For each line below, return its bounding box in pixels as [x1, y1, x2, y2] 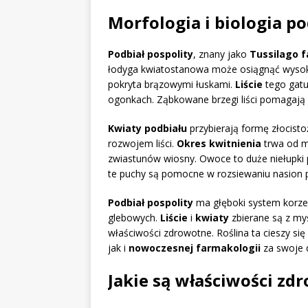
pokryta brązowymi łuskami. [108, 78, 235, 91]
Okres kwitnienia [177, 137, 261, 151]
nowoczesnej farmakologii [129, 241, 261, 255]
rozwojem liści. [108, 137, 177, 151]
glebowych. [108, 211, 160, 225]
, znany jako [193, 47, 250, 61]
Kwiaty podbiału [108, 122, 187, 135]
